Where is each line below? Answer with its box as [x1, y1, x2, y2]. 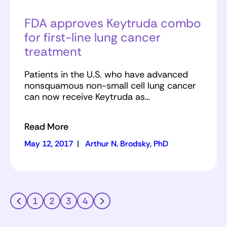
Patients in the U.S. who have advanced [24, 68, 188, 81]
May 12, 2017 [24, 138, 73, 149]
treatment [24, 44, 82, 60]
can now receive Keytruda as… [24, 91, 150, 103]
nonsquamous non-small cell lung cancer [24, 80, 196, 92]
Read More [24, 121, 68, 133]
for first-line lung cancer [24, 29, 161, 46]
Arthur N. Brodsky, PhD [85, 138, 168, 149]
